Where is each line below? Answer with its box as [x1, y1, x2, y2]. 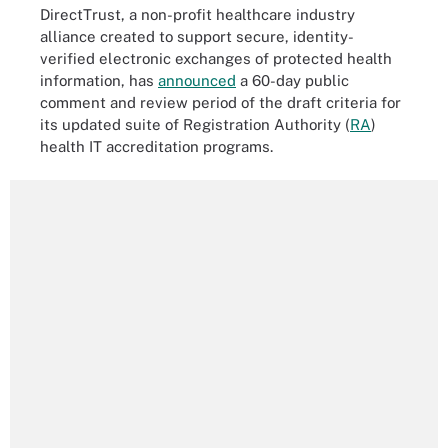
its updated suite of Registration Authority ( [40, 115, 350, 133]
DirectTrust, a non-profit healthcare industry [40, 5, 355, 23]
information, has [40, 71, 158, 89]
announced [158, 71, 236, 89]
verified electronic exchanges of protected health [40, 49, 392, 67]
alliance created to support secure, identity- [40, 27, 354, 45]
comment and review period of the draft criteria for [40, 93, 401, 111]
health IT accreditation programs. [40, 137, 273, 155]
